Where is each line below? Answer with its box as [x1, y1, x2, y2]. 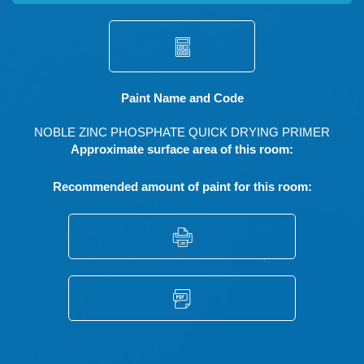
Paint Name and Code [120, 90, 244, 105]
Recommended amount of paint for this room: [52, 179, 312, 193]
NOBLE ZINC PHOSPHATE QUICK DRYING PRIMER [34, 125, 330, 140]
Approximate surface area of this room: [71, 142, 293, 157]
